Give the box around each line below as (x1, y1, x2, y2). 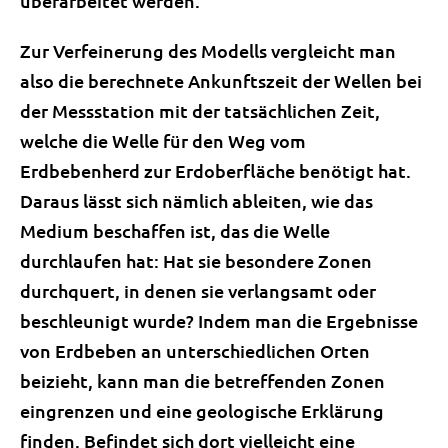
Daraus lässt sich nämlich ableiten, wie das (20, 189, 373, 213)
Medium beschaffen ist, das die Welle (20, 219, 330, 243)
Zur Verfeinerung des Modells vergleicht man (20, 39, 396, 63)
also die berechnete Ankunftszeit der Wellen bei (20, 69, 422, 93)
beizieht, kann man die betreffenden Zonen (20, 369, 385, 393)
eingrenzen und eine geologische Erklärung (20, 399, 384, 423)
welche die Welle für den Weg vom (20, 129, 306, 153)
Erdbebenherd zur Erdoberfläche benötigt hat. (20, 159, 411, 183)
